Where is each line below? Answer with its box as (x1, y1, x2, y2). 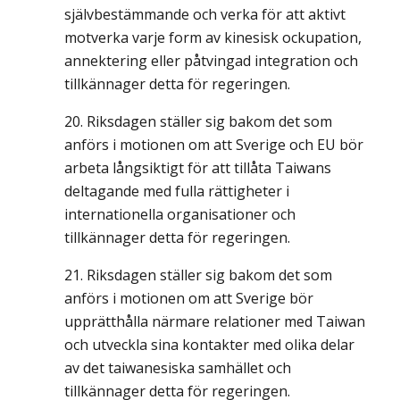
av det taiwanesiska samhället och (64, 358, 291, 378)
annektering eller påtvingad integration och (64, 51, 358, 71)
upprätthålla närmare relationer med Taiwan (64, 312, 365, 331)
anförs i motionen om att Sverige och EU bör (64, 135, 363, 154)
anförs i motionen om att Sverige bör (64, 288, 313, 308)
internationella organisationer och (64, 204, 296, 224)
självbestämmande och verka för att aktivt (64, 4, 346, 24)
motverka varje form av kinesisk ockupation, (64, 28, 362, 47)
